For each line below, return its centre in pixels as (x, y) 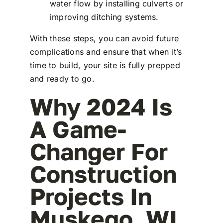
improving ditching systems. (104, 17)
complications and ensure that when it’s (106, 52)
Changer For (99, 152)
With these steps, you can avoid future (104, 39)
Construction (103, 174)
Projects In (91, 196)
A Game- (78, 129)
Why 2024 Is (101, 107)
